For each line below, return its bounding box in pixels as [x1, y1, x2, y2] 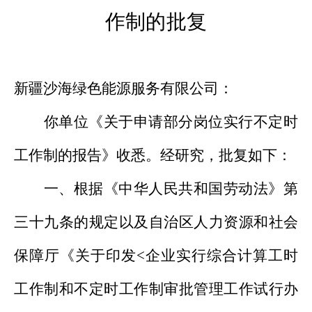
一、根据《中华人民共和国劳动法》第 [43, 180, 298, 198]
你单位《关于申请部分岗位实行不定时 [43, 114, 298, 131]
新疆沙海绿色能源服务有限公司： [14, 80, 233, 97]
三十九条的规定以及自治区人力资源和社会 [14, 214, 298, 231]
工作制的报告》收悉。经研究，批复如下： [14, 147, 292, 164]
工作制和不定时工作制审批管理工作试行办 [14, 281, 298, 298]
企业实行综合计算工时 [145, 247, 298, 265]
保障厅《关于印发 [14, 247, 136, 265]
